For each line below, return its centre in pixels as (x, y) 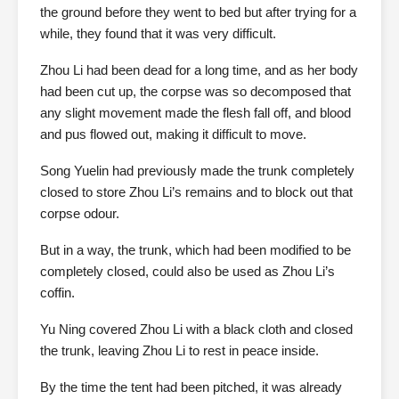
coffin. (57, 293)
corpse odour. (80, 213)
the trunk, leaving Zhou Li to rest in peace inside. (179, 350)
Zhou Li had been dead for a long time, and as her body (199, 70)
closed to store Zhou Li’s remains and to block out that (196, 192)
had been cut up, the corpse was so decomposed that (195, 91)
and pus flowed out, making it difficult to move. (173, 134)
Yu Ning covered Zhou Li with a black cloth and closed (196, 329)
